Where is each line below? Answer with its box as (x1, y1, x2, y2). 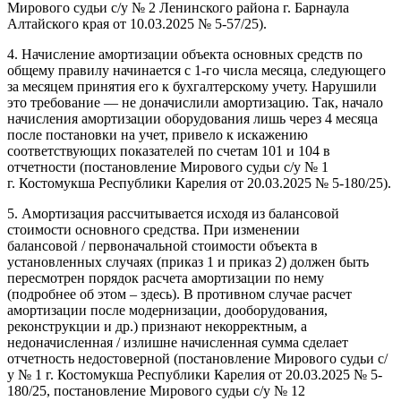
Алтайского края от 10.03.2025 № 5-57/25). (7, 16, 267, 32)
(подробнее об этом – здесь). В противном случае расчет (7, 286, 352, 303)
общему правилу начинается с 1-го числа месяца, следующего (7, 63, 386, 79)
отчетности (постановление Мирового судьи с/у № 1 (7, 159, 328, 175)
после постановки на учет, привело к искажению (7, 127, 308, 143)
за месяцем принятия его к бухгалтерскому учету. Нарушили (7, 79, 377, 95)
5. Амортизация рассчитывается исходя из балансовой (7, 206, 339, 222)
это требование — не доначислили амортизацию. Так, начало (7, 95, 383, 111)
